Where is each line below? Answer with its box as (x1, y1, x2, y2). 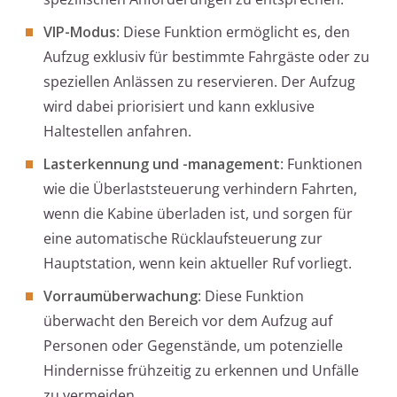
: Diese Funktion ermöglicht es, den (116, 22, 350, 43)
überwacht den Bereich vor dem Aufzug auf (43, 311, 332, 331)
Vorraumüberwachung (43, 286, 198, 307)
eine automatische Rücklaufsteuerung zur (43, 229, 323, 249)
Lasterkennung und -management (43, 154, 280, 175)
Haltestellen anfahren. (43, 121, 191, 142)
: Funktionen (280, 154, 362, 175)
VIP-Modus (43, 22, 116, 43)
